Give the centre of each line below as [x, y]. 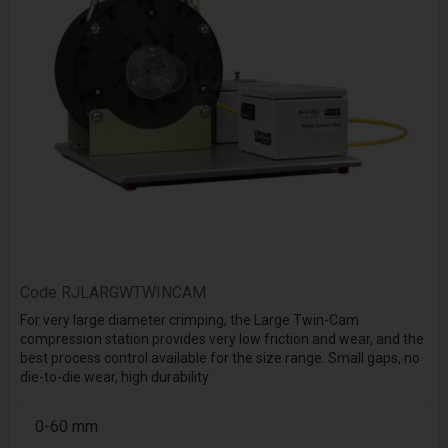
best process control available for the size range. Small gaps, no [219, 358]
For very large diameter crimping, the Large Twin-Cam [189, 320]
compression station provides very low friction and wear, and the [221, 339]
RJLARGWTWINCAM [133, 292]
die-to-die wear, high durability [114, 377]
